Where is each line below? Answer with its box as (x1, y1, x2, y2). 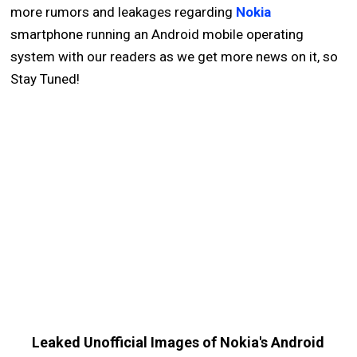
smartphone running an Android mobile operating (10, 25, 304, 42)
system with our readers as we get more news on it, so (10, 48, 339, 65)
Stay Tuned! (10, 70, 80, 87)
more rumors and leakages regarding (10, 3, 237, 20)
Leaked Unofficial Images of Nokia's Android (32, 333, 325, 351)
